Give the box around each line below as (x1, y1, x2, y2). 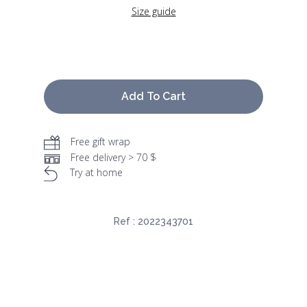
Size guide (131, 5, 176, 19)
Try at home (70, 166, 123, 180)
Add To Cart (121, 90, 186, 103)
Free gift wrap (71, 135, 130, 149)
